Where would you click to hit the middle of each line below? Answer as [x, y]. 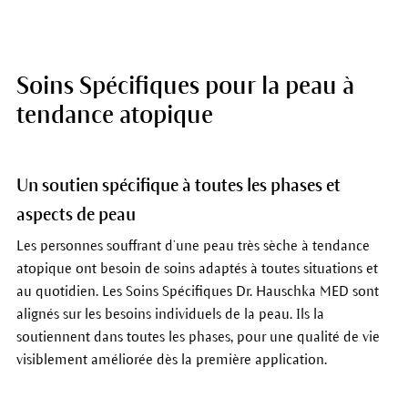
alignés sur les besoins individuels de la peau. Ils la [170, 314]
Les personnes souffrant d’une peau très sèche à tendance [193, 246]
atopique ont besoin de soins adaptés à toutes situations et [197, 269]
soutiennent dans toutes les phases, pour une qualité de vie [198, 337]
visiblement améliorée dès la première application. [171, 360]
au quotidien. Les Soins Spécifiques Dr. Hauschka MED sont [197, 291]
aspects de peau [76, 215]
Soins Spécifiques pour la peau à [185, 87]
